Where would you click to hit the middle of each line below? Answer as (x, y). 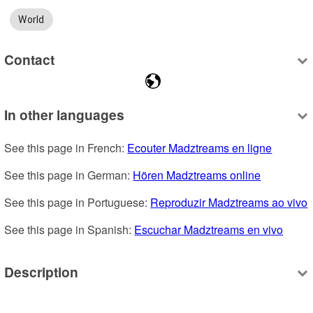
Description (42, 271)
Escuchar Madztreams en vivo (209, 230)
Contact (30, 59)
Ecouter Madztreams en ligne (200, 148)
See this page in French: (66, 148)
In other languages (65, 115)
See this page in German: (69, 175)
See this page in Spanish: (70, 230)
